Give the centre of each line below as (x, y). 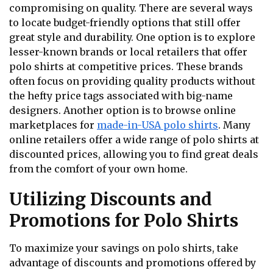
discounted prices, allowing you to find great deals (134, 154)
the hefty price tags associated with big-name (121, 95)
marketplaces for (53, 125)
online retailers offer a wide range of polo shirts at (134, 139)
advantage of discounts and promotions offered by (133, 263)
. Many (234, 125)
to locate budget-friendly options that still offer (125, 22)
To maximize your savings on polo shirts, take (124, 248)
